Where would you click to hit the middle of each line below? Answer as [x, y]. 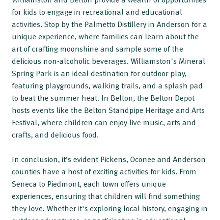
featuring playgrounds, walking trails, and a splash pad [107, 85]
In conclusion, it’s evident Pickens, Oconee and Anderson [109, 159]
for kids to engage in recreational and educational [97, 12]
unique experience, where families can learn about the [105, 36]
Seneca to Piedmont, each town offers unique [89, 183]
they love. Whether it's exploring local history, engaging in [110, 208]
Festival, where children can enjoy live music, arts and [104, 122]
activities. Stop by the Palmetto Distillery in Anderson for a [110, 24]
